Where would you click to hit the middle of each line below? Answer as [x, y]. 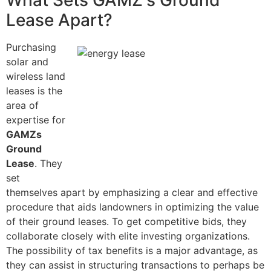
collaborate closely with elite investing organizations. [128, 236]
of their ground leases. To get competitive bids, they [126, 222]
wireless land [36, 77]
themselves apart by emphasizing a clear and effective [132, 193]
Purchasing [31, 47]
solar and [27, 62]
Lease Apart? [59, 20]
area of [22, 106]
